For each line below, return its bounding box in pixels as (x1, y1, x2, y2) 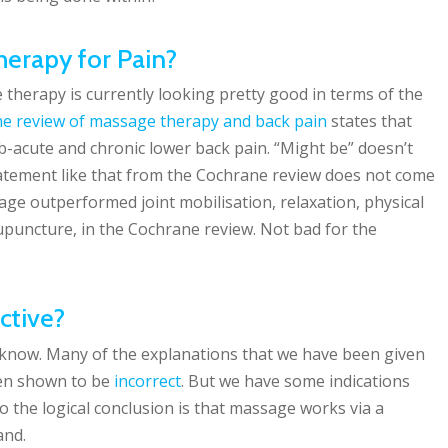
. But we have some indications (181, 369, 410, 392)
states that (327, 109, 412, 132)
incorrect (114, 369, 181, 392)
